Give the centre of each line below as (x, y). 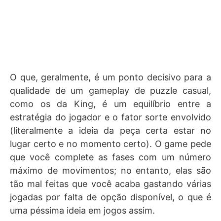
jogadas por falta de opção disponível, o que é (110, 197)
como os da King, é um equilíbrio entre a (110, 104)
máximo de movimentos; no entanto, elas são (110, 170)
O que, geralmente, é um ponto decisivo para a (110, 77)
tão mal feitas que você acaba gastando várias (110, 184)
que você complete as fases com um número (110, 157)
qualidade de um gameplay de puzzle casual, (110, 91)
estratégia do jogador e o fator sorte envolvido (110, 117)
